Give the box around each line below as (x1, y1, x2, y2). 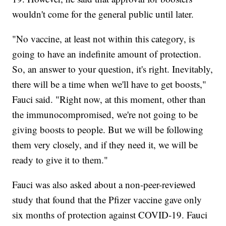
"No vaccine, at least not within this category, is (12, 32, 195, 45)
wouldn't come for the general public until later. (12, 8, 194, 21)
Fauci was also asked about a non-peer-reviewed (12, 178, 196, 191)
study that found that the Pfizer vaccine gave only (12, 193, 202, 206)
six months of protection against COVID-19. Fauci (12, 208, 208, 221)
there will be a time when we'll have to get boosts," (12, 78, 207, 91)
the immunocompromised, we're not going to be (12, 108, 198, 121)
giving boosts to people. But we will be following (12, 123, 204, 136)
